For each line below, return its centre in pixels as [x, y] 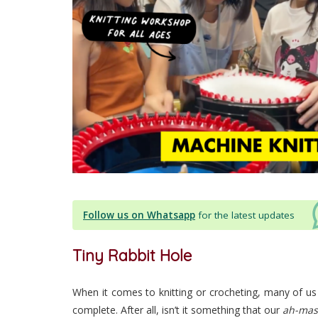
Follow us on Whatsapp [139, 215]
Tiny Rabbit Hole [132, 255]
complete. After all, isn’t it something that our [177, 309]
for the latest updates [246, 215]
